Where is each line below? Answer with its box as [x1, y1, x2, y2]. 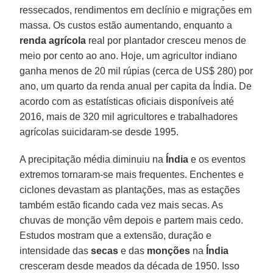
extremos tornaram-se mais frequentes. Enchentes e [19, 169, 244, 180]
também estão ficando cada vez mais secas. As [19, 199, 224, 210]
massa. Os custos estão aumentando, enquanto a [19, 19, 233, 30]
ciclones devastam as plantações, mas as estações [19, 184, 241, 195]
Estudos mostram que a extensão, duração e [19, 230, 212, 241]
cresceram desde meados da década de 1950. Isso [19, 260, 240, 271]
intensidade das [19, 245, 91, 256]
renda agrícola [19, 35, 87, 46]
